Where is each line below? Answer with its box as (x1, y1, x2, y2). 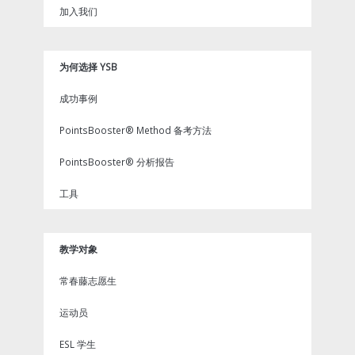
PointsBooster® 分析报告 (59, 155, 174, 168)
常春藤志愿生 (59, 273, 116, 287)
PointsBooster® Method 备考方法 (59, 123, 212, 136)
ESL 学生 (59, 337, 96, 350)
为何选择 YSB (59, 59, 117, 73)
